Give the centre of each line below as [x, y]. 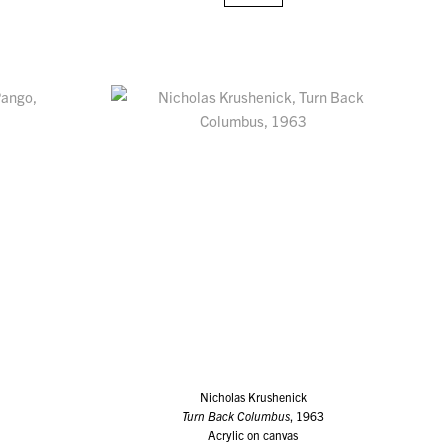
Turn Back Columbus [236, 415]
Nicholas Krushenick [253, 396]
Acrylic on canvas [253, 434]
